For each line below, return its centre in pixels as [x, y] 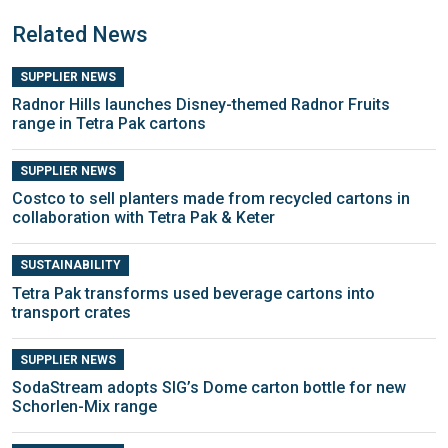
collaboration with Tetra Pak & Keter [143, 218]
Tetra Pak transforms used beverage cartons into [193, 293]
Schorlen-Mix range [84, 406]
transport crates [71, 312]
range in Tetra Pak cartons [109, 124]
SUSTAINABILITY [70, 265]
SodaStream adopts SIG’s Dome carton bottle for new [209, 387]
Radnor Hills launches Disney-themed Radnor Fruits [201, 105]
